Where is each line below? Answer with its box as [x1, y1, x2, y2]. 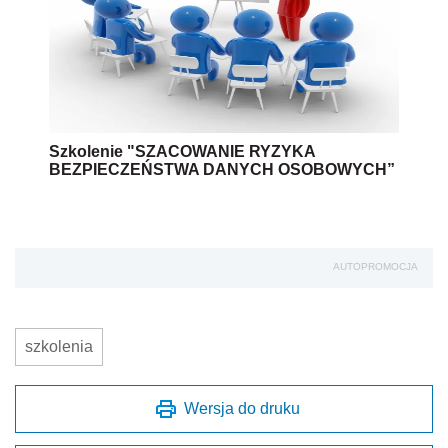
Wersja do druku [184, 399, 300, 417]
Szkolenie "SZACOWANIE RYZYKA [49, 142, 315, 160]
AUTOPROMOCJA [333, 260, 418, 272]
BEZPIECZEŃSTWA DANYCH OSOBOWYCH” [49, 160, 395, 178]
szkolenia [25, 337, 93, 355]
